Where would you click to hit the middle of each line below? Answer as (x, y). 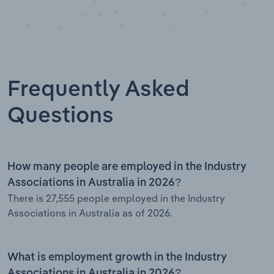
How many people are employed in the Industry (127, 167)
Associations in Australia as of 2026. (90, 213)
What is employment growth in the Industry (117, 257)
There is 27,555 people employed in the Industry (116, 198)
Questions (61, 116)
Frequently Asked (98, 90)
